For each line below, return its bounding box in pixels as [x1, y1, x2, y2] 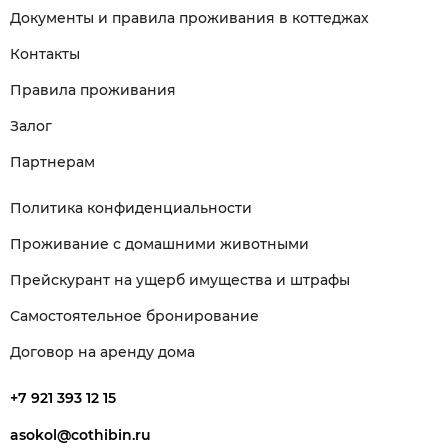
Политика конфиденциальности [10, 199, 252, 217]
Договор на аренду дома [10, 343, 195, 361]
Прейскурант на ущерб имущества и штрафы [10, 271, 350, 289]
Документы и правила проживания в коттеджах [10, 9, 369, 27]
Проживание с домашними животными [10, 235, 309, 253]
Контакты [10, 45, 80, 63]
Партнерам [10, 153, 95, 171]
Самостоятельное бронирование [10, 307, 259, 325]
